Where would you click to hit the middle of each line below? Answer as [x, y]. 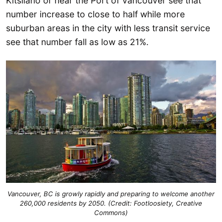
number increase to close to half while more [95, 14]
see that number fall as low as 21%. [77, 42]
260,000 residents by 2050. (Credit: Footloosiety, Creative [111, 203]
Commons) [111, 213]
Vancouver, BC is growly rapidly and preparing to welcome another [111, 194]
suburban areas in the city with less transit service [108, 28]
